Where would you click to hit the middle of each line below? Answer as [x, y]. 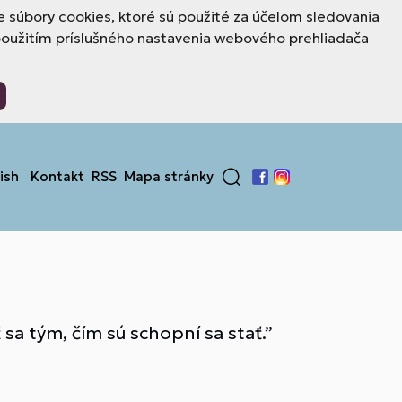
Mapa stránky [169, 176]
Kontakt [57, 176]
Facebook [282, 187]
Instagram [305, 187]
